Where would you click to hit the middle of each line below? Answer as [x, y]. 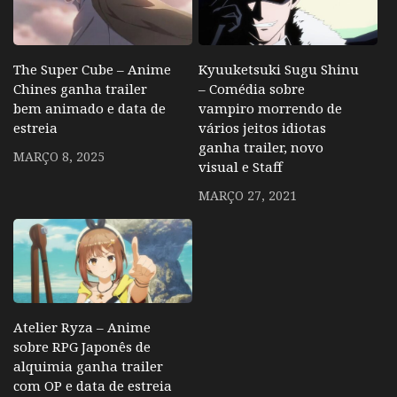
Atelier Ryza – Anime [82, 327]
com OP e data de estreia [93, 385]
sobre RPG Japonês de [82, 346]
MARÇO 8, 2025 [59, 156]
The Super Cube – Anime [92, 69]
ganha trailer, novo [261, 147]
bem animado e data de [90, 108]
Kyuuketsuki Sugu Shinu [278, 69]
